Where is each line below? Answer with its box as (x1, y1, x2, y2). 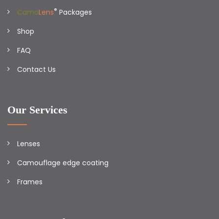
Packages (57, 7, 92, 17)
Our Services (7, 104, 67, 116)
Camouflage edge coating (17, 158, 109, 168)
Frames (17, 177, 43, 187)
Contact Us (17, 65, 56, 74)
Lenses (17, 139, 40, 149)
